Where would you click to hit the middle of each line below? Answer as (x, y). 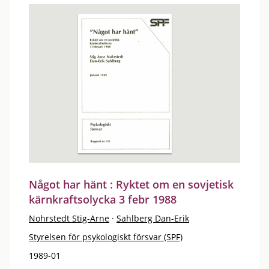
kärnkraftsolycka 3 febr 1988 (103, 199)
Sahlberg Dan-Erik (153, 218)
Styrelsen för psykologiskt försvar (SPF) (106, 237)
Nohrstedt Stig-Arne (69, 218)
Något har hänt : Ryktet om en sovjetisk (131, 184)
